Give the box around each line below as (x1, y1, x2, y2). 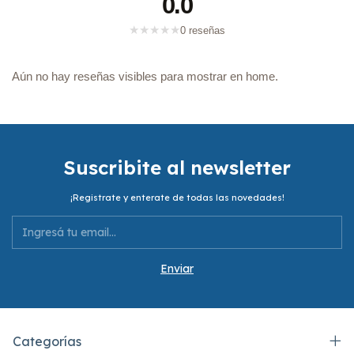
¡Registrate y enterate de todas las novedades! (70, 191, 284, 203)
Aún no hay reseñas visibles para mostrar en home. (12, 70, 279, 84)
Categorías (13, 333, 81, 349)
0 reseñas (180, 24, 225, 36)
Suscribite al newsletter (63, 155, 291, 179)
